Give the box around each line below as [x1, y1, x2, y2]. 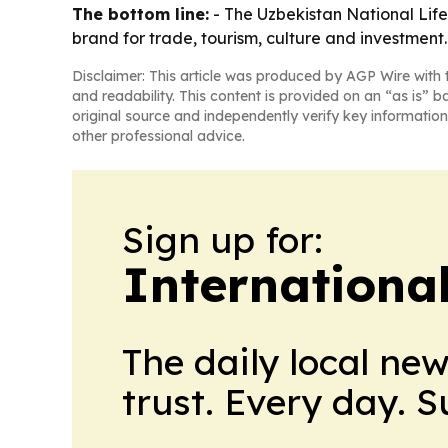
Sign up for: [122, 217, 323, 262]
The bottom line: [72, 4, 209, 24]
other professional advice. [72, 127, 245, 145]
